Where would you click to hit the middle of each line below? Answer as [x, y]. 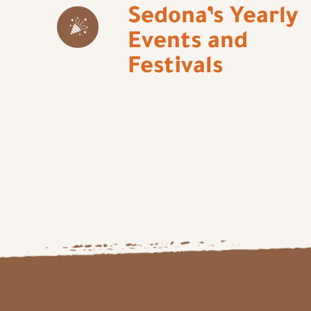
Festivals [176, 69]
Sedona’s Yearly [213, 19]
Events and [188, 44]
